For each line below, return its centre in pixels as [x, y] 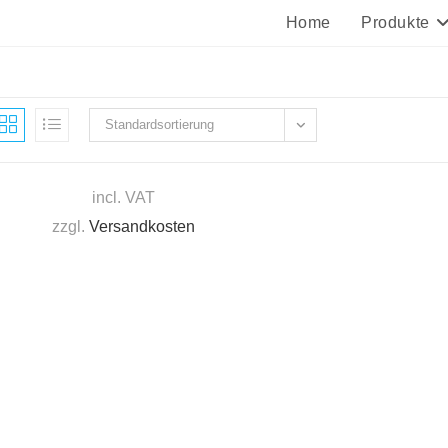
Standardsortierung [159, 124]
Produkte [395, 22]
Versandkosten [141, 226]
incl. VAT [123, 197]
